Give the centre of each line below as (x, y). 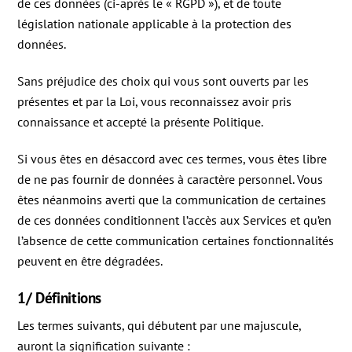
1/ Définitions (60, 297)
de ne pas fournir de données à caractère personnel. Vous (170, 180)
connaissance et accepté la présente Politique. (141, 122)
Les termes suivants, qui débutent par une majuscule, (159, 326)
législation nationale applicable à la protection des (155, 24)
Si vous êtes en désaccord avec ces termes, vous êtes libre (172, 159)
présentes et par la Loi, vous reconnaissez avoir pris (155, 102)
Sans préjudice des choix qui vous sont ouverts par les (163, 81)
